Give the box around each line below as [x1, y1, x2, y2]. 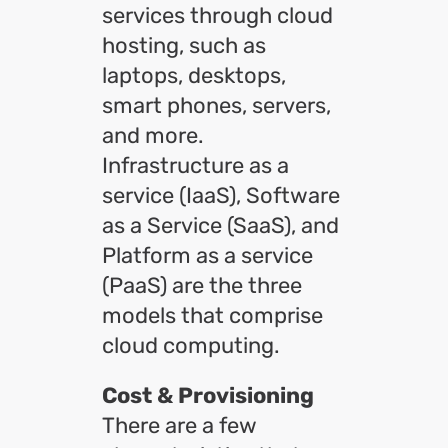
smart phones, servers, [102, 92, 331, 119]
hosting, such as [102, 32, 266, 59]
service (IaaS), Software [102, 182, 340, 209]
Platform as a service [102, 242, 313, 269]
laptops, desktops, [102, 62, 286, 89]
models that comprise [102, 302, 323, 329]
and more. [102, 122, 204, 149]
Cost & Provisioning [102, 382, 314, 409]
